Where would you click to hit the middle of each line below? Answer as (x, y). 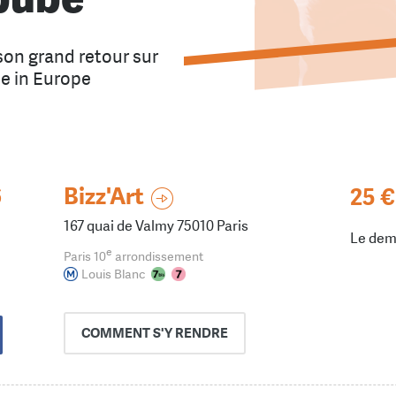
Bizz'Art (104, 197)
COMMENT (117, 333)
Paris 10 (85, 256)
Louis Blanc (114, 274)
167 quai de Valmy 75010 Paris (156, 226)
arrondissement (158, 256)
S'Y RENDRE (190, 333)
